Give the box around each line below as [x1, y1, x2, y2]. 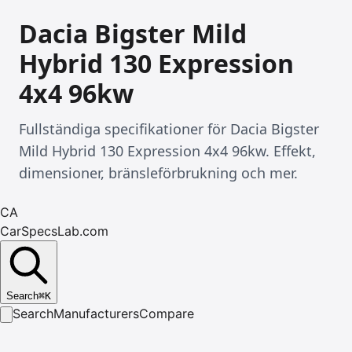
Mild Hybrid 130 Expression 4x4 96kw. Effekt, [19, 141, 316, 160]
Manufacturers [53, 306, 139, 321]
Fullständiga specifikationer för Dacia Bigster [19, 119, 319, 138]
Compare [139, 306, 194, 321]
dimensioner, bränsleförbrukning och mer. [19, 163, 298, 182]
